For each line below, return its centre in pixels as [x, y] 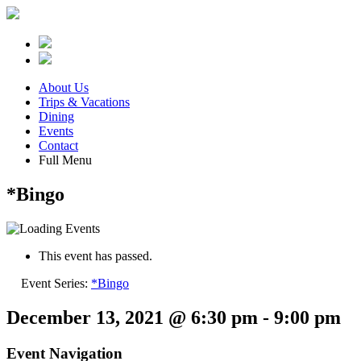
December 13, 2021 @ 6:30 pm [132, 317]
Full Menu [65, 160]
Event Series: [56, 283]
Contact [58, 145]
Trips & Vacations [84, 102]
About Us [64, 87]
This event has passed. [95, 255]
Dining [56, 116]
